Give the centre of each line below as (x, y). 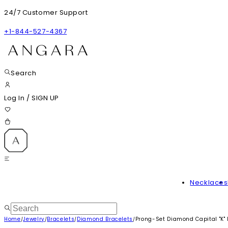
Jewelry (34, 219)
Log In (15, 98)
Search (24, 73)
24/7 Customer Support (46, 12)
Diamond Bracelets (105, 219)
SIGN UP (45, 98)
